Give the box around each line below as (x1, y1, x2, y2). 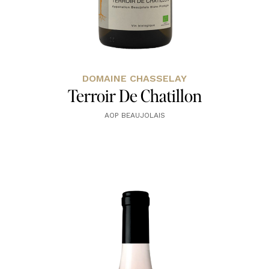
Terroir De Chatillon (67, 85, 202, 107)
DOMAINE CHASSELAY (82, 73, 187, 85)
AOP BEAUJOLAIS (104, 111, 165, 120)
